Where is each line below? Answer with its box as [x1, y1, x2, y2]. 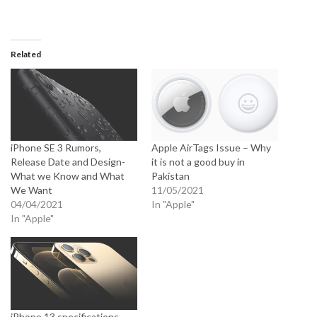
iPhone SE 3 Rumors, [11, 142, 101, 154]
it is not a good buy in [151, 156, 245, 168]
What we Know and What [11, 170, 125, 183]
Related [11, 49, 41, 60]
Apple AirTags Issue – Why [151, 142, 271, 154]
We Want [11, 184, 52, 197]
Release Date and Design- [11, 156, 125, 168]
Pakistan [151, 170, 190, 183]
